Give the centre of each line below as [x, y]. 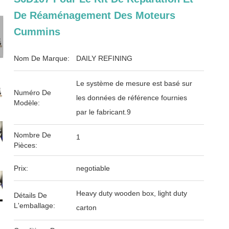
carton [87, 208]
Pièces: [26, 145]
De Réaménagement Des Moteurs [95, 15]
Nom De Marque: [42, 58]
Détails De [31, 195]
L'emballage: [35, 205]
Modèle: [27, 103]
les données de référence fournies [132, 98]
